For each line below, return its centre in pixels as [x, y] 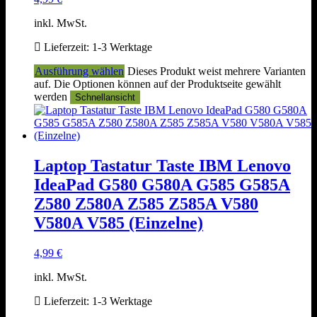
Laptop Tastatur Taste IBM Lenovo [162, 166]
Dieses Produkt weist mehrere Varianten [217, 71]
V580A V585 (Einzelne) [119, 223]
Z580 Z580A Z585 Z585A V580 [146, 204]
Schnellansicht [105, 98]
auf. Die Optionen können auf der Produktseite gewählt [157, 84]
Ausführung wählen [79, 71]
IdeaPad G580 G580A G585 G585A [162, 185]
